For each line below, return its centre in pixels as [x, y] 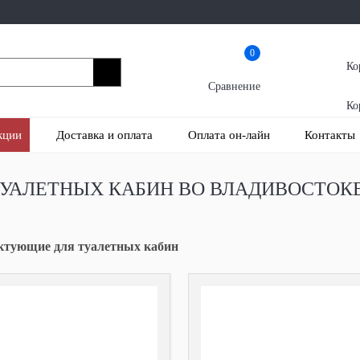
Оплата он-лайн [229, 135]
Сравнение [234, 86]
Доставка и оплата [105, 135]
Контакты [329, 135]
